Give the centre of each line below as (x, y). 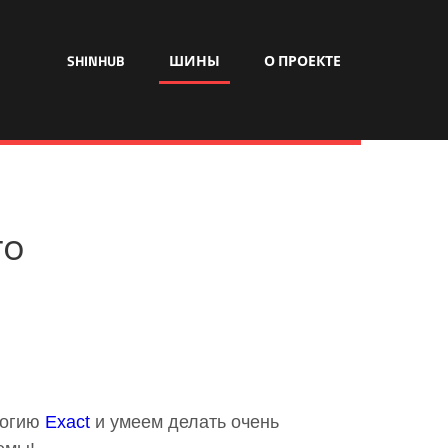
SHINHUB (96, 60)
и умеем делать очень (184, 422)
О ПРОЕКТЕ (302, 60)
